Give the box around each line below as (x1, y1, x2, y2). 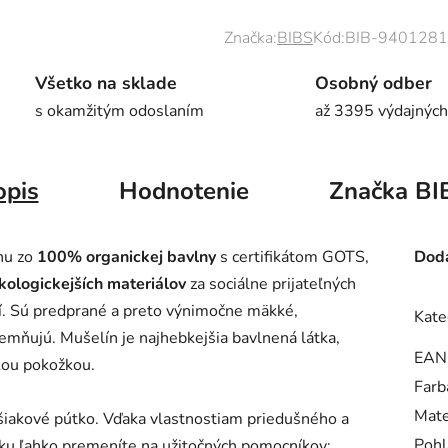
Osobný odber (314, 70, 432, 95)
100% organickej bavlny (37, 245, 216, 268)
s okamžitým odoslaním (34, 99, 204, 122)
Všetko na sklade (34, 70, 177, 95)
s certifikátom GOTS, (216, 245, 369, 268)
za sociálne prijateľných (186, 272, 356, 295)
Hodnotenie (118, 174, 249, 207)
